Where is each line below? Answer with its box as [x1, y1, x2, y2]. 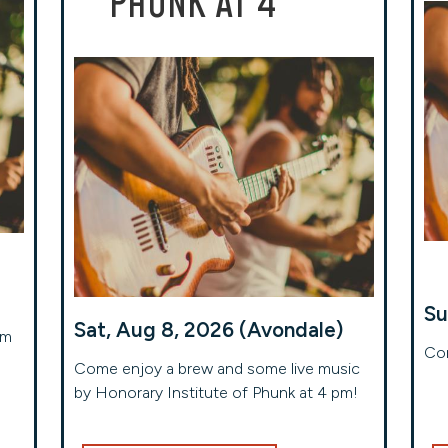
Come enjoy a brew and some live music [73, 359, 360, 378]
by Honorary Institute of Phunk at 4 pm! [73, 383, 358, 402]
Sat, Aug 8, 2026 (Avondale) [73, 317, 343, 342]
